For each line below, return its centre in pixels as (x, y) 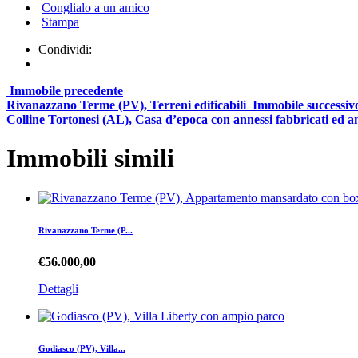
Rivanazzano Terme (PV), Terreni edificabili (126, 105)
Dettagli (58, 288)
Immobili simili (90, 159)
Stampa (60, 22)
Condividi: (65, 49)
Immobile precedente (66, 90)
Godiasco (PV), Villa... (82, 348)
